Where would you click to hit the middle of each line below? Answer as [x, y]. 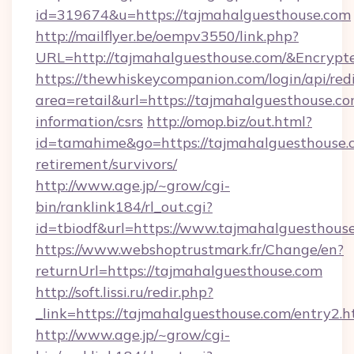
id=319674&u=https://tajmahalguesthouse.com [193, 15]
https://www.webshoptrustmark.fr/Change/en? [190, 249]
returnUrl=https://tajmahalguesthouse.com [179, 271]
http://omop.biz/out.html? [230, 121]
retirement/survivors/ [106, 164]
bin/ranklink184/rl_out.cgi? [124, 207]
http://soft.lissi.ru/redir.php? [124, 292]
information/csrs [89, 121]
